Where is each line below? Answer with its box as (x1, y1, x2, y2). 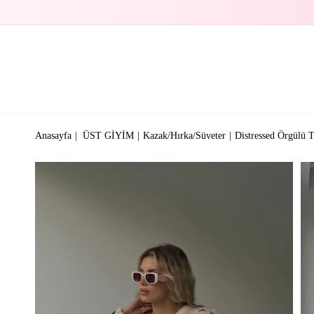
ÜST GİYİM (83, 130, 134, 141)
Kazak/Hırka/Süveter (143, 130, 226, 141)
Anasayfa (35, 130, 71, 141)
